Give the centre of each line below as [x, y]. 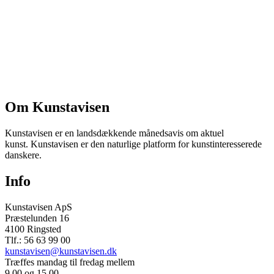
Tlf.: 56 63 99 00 [38, 240]
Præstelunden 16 [37, 218]
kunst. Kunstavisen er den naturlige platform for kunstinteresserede [133, 144]
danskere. [23, 155]
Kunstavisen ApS [39, 207]
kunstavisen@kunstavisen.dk [61, 251]
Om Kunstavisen [57, 107]
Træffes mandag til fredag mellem [70, 262]
